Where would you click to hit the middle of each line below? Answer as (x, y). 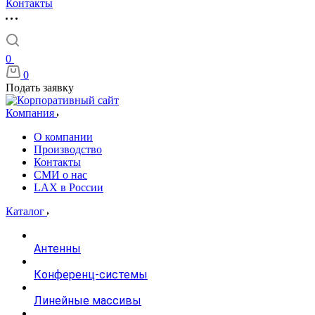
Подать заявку (40, 88)
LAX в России (69, 187)
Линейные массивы (88, 301)
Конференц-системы (91, 275)
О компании (63, 137)
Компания (31, 113)
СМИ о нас (60, 175)
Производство (68, 149)
